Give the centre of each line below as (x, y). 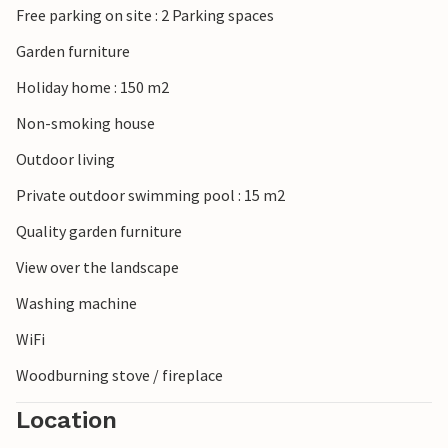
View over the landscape (97, 267)
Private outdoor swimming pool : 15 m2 (150, 195)
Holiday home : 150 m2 (92, 87)
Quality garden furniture (99, 231)
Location (66, 420)
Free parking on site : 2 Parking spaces (145, 15)
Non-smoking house (85, 123)
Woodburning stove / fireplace (119, 375)
